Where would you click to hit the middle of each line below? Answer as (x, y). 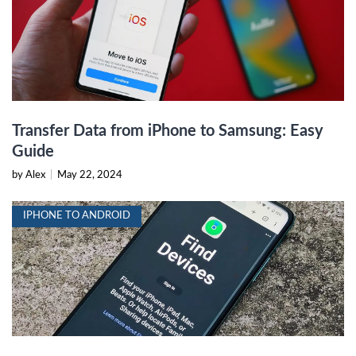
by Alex (30, 175)
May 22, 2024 (90, 175)
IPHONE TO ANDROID (77, 215)
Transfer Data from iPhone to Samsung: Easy (168, 131)
